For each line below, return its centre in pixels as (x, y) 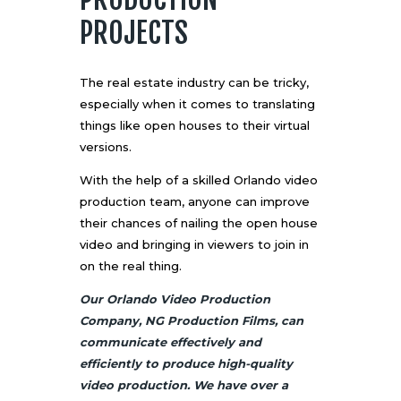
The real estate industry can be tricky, (194, 83)
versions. (106, 147)
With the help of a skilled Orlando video (199, 180)
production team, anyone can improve (195, 202)
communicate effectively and (171, 342)
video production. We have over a (184, 385)
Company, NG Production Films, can (192, 321)
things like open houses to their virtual (195, 126)
